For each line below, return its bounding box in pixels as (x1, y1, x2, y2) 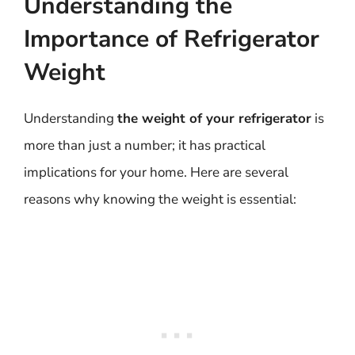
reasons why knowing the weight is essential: (24, 190, 296, 208)
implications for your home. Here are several (24, 163, 288, 181)
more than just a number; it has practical (24, 136, 265, 155)
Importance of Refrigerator (24, 23, 319, 55)
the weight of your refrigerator (117, 109, 311, 128)
